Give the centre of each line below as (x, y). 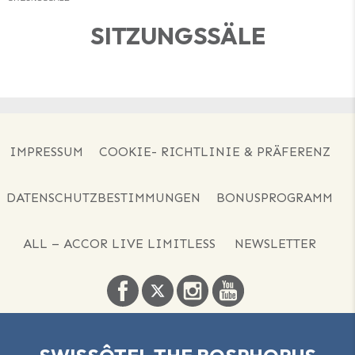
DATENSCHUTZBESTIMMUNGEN (103, 197)
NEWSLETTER (275, 243)
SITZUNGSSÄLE (177, 35)
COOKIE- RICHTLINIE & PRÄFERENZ (214, 151)
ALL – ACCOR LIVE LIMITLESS (119, 243)
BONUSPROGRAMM (275, 197)
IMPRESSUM (46, 151)
